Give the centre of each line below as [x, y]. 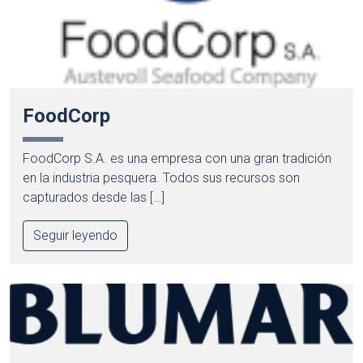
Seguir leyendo [75, 235]
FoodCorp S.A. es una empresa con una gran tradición [177, 158]
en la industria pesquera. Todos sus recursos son [161, 177]
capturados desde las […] [94, 197]
